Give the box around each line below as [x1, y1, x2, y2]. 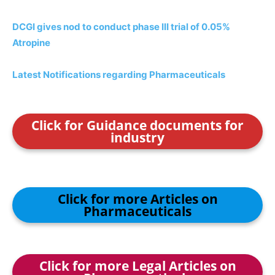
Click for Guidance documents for [31, 117, 244, 134]
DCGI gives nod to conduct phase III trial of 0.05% [12, 21, 230, 33]
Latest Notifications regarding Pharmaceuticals [12, 69, 225, 80]
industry [110, 129, 165, 146]
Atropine [12, 37, 50, 48]
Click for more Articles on [57, 190, 218, 207]
